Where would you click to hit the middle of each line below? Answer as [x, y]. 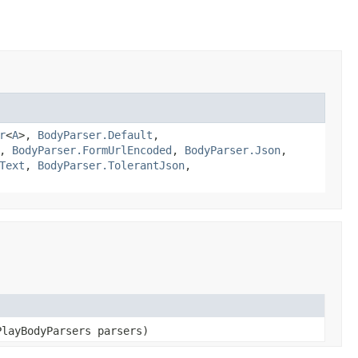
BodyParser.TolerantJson [111, 165]
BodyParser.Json [233, 150]
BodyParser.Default [95, 135]
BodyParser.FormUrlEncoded [92, 150]
